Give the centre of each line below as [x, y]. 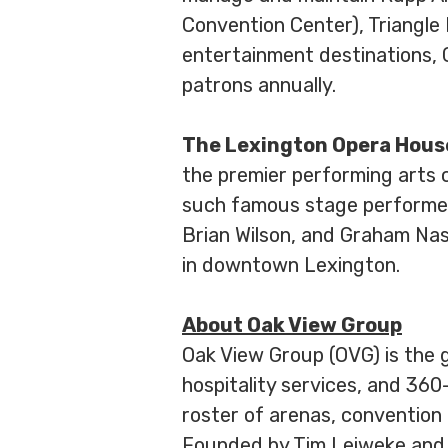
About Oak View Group [292, 325]
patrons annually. [259, 85]
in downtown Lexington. [291, 265]
